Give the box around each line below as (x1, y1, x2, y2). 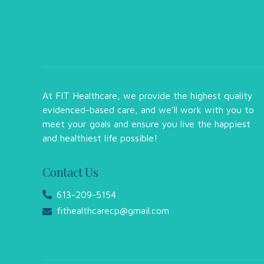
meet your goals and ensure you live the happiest (42, 118, 250, 130)
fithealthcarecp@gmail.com (57, 205, 169, 216)
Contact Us (42, 164, 98, 180)
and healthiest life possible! (42, 133, 157, 144)
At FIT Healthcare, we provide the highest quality (42, 90, 253, 101)
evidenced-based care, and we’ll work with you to (42, 104, 254, 115)
